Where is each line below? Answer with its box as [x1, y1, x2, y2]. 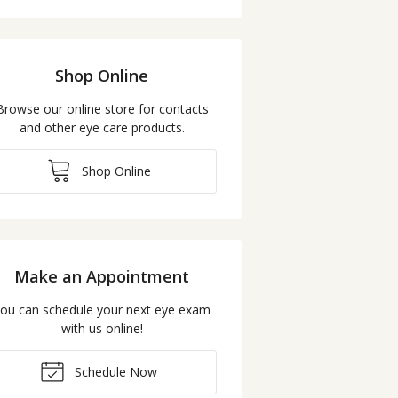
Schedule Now [71, 362, 158, 380]
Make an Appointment [14, 265, 190, 287]
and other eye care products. [19, 118, 185, 136]
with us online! [60, 319, 143, 337]
